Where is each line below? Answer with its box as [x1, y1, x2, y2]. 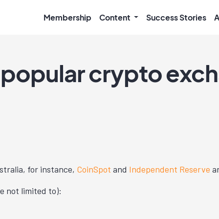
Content [99, 12, 132, 22]
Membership [43, 12, 91, 22]
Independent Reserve [129, 164, 210, 175]
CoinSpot [77, 164, 111, 175]
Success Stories [146, 12, 207, 22]
